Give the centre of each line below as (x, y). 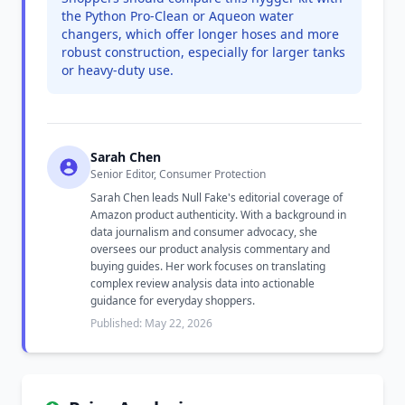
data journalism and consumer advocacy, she (204, 232)
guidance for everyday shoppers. (173, 301)
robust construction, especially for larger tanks (203, 52)
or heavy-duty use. (118, 70)
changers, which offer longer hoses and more (200, 34)
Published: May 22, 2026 (151, 323)
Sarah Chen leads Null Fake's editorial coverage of (217, 198)
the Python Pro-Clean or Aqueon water (178, 16)
